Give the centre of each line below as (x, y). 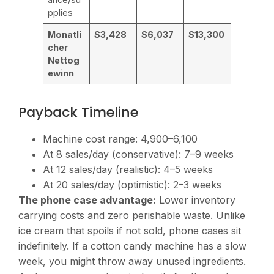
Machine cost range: (92, 139)
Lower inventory (196, 200)
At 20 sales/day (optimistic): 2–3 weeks (132, 184)
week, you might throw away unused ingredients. (132, 261)
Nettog (64, 60)
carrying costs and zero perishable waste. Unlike (132, 215)
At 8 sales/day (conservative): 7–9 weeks (138, 154)
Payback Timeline (78, 112)
